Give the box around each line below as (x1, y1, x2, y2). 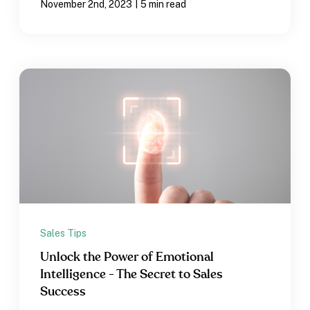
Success (40, 286, 86, 299)
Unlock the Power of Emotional (40, 251, 215, 264)
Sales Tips (40, 228, 87, 239)
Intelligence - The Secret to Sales (40, 268, 224, 282)
